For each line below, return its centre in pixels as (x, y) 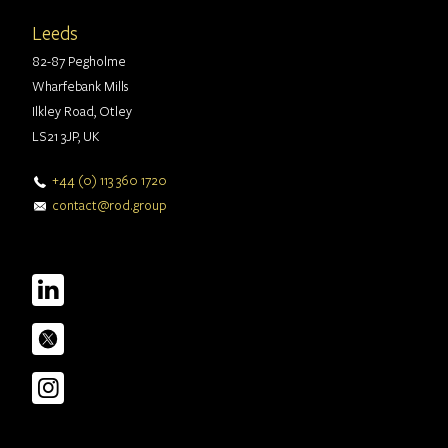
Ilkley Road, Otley (82, 111)
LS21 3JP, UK (65, 136)
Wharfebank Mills (80, 86)
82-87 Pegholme (79, 61)
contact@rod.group (109, 205)
